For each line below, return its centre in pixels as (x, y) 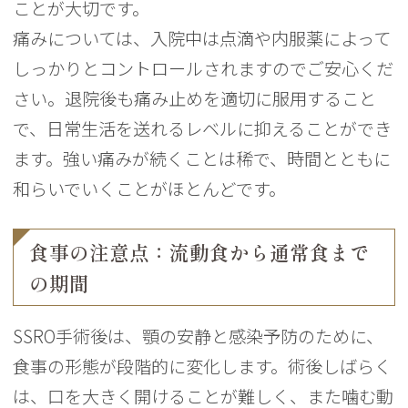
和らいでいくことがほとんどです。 (150, 188)
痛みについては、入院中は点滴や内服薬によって (202, 38)
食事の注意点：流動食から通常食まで (200, 253)
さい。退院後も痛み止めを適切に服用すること (195, 98)
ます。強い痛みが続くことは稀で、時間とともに (202, 158)
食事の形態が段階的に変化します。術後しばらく (203, 367)
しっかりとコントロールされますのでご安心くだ (204, 68)
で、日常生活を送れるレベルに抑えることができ (203, 128)
